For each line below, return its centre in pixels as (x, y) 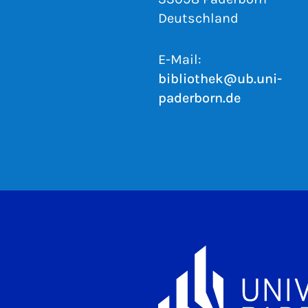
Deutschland (198, 18)
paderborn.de (199, 98)
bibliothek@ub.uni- (220, 79)
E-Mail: (180, 59)
